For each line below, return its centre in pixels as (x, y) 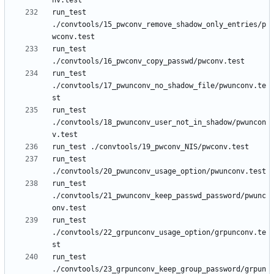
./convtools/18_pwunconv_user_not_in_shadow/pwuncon (159, 123)
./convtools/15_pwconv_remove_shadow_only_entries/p (159, 25)
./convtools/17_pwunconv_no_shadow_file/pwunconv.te (159, 86)
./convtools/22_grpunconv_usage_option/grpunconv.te (159, 233)
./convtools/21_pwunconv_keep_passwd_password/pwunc (159, 196)
